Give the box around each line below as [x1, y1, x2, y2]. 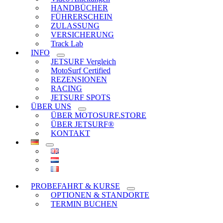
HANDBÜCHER [51, 3, 108, 12]
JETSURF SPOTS [51, 93, 111, 102]
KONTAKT [51, 129, 90, 137]
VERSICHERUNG [51, 30, 114, 39]
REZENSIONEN [51, 75, 107, 84]
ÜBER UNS [31, 102, 71, 111]
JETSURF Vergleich [51, 57, 116, 66]
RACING [51, 84, 82, 93]
